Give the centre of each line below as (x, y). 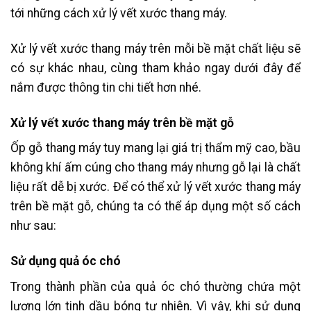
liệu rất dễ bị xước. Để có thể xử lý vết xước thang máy (155, 187)
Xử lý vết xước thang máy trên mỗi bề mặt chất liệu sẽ (155, 48)
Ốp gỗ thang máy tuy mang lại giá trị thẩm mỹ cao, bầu (155, 148)
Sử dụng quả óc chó (66, 261)
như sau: (33, 226)
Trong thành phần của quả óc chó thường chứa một (155, 287)
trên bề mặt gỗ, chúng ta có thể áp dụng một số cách (155, 207)
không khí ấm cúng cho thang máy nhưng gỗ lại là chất (155, 168)
